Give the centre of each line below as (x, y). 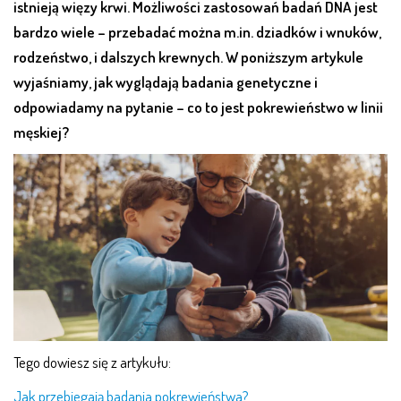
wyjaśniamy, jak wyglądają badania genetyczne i (166, 81)
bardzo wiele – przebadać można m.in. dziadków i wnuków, (197, 31)
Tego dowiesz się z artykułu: (92, 362)
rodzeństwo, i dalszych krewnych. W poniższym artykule (188, 56)
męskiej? (41, 132)
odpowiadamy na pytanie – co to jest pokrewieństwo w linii (198, 107)
